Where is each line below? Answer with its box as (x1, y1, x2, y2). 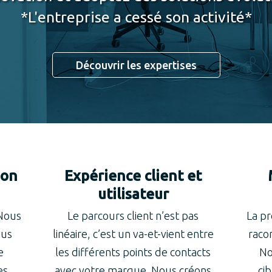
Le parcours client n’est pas (67, 209, 199, 222)
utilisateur (97, 186, 169, 202)
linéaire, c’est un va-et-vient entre (52, 228, 214, 240)
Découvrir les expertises (75, 59, 197, 71)
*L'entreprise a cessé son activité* (20, 8, 252, 25)
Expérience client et (64, 168, 202, 184)
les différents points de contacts (55, 246, 211, 258)
